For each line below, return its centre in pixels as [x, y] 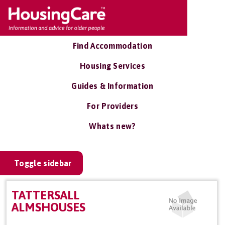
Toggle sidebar [43, 163]
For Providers [113, 106]
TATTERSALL [45, 195]
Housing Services [113, 66]
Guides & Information [113, 86]
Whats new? [113, 126]
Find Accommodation [113, 46]
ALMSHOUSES [48, 207]
